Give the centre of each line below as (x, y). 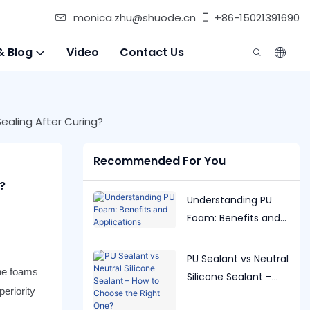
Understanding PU (229, 200)
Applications (216, 236)
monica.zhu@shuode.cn (135, 18)
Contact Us (152, 52)
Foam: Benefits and (233, 218)
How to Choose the (233, 294)
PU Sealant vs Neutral (237, 258)
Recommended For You (159, 161)
